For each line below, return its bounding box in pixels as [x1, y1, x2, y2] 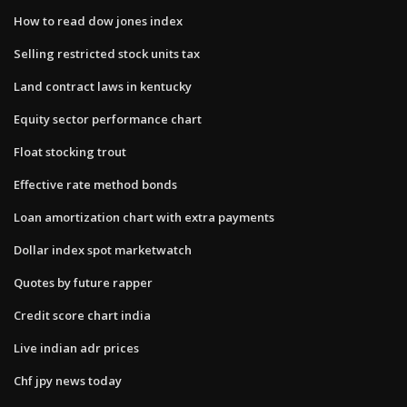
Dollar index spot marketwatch [14, 241, 192, 258]
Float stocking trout [14, 143, 126, 160]
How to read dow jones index [14, 12, 183, 29]
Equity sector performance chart [14, 110, 202, 127]
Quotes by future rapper [14, 273, 153, 291]
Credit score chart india [14, 306, 151, 323]
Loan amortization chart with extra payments [14, 208, 274, 225]
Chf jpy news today [14, 372, 122, 389]
